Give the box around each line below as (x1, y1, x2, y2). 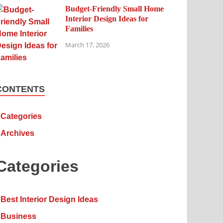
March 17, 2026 (65, 40, 110, 49)
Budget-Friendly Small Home (65, 4, 164, 13)
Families (65, 24, 94, 33)
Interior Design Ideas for (65, 14, 149, 23)
